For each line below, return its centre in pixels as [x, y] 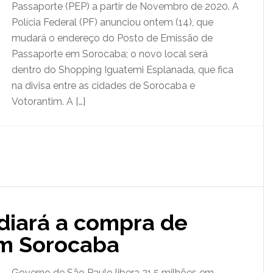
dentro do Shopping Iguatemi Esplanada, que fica [122, 70]
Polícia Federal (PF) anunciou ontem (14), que [112, 22]
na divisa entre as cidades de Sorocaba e [103, 86]
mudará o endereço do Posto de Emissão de [112, 38]
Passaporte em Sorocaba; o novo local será [110, 54]
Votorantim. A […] [48, 101]
